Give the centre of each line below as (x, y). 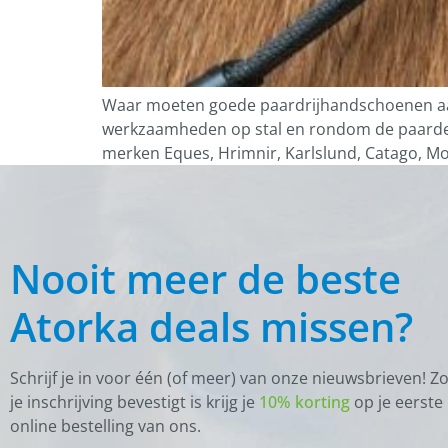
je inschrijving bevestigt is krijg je (134, 402)
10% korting (304, 402)
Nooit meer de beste (205, 278)
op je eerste (396, 402)
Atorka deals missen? (211, 326)
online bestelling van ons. (105, 426)
